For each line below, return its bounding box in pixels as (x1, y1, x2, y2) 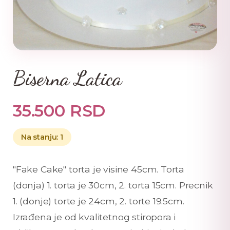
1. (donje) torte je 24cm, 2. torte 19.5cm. (13, 196, 184, 206)
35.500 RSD (13, 101, 106, 121)
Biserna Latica (13, 66, 122, 90)
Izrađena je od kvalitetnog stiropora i (13, 212, 176, 222)
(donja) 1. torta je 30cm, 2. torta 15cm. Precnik (13, 180, 213, 190)
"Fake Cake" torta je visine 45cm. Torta (13, 164, 185, 175)
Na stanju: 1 (21, 132, 63, 142)
